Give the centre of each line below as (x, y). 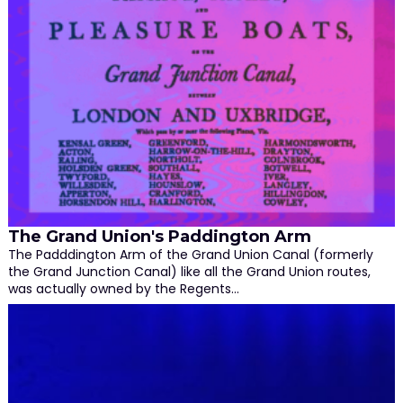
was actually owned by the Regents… (123, 288)
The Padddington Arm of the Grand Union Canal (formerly (190, 254)
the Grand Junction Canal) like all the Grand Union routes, (189, 271)
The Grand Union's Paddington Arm (159, 236)
